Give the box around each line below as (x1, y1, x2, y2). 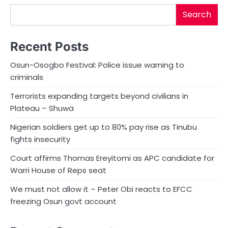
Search (183, 8, 211, 20)
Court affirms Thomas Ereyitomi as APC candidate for (10, 152, 214, 163)
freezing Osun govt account (10, 195, 117, 207)
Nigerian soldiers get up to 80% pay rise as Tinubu (10, 121, 197, 132)
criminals (10, 71, 43, 82)
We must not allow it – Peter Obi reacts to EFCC (10, 183, 192, 194)
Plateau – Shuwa (10, 102, 74, 113)
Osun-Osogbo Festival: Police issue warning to (10, 59, 184, 70)
